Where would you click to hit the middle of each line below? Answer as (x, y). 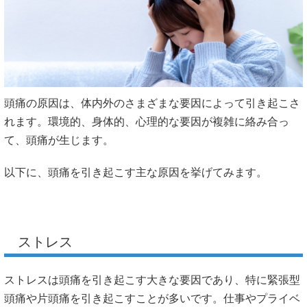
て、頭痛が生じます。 (59, 140)
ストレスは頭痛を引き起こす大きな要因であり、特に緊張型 (152, 280)
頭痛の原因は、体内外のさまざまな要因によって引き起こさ (152, 103)
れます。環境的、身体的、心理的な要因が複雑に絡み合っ (147, 122)
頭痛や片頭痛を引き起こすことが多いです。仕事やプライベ (152, 298)
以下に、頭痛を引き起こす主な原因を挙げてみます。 (136, 172)
